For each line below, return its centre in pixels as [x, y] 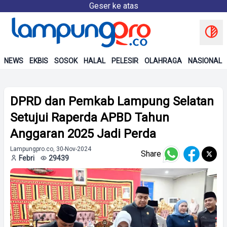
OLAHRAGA [163, 61]
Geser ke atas [113, 6]
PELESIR [125, 61]
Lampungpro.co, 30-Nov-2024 [51, 149]
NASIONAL [205, 61]
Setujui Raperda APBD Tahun [90, 118]
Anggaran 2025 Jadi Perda [83, 134]
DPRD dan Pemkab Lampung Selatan [112, 101]
